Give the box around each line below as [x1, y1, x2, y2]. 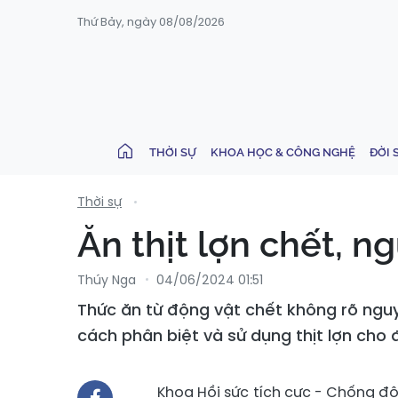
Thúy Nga [77, 271, 136, 289]
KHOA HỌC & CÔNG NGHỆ [211, 145, 355, 159]
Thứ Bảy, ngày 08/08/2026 [77, 13, 225, 30]
